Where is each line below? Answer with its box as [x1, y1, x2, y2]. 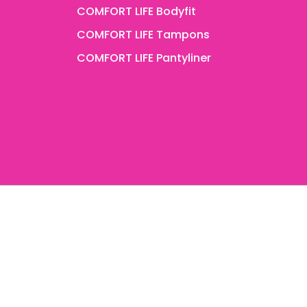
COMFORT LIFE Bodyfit [77, 3, 196, 19]
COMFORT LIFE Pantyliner [77, 50, 211, 66]
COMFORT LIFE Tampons [77, 27, 210, 42]
